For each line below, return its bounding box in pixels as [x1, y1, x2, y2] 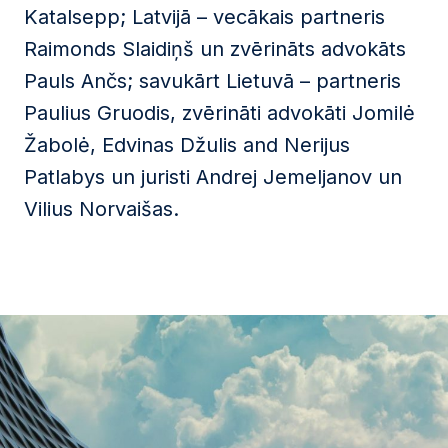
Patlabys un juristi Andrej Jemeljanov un [24, 165, 402, 189]
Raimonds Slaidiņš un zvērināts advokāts [24, 37, 406, 61]
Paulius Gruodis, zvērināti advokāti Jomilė [24, 101, 415, 125]
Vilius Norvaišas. [24, 197, 179, 221]
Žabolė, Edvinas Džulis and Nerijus [24, 133, 350, 157]
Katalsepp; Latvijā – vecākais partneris [24, 5, 385, 29]
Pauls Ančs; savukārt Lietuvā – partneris [24, 69, 401, 93]
